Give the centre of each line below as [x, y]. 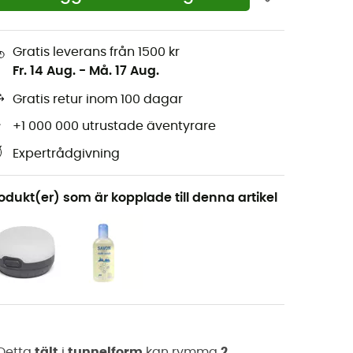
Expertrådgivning [66, 154]
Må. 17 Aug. [124, 71]
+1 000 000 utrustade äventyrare [114, 126]
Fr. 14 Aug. [44, 71]
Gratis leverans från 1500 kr [96, 52]
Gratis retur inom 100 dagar [98, 100]
